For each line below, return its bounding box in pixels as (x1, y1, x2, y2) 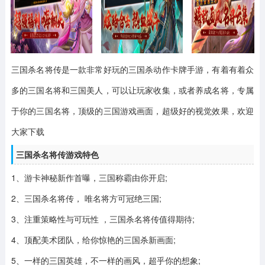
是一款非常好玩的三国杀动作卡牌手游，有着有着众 (61, 63, 254, 75)
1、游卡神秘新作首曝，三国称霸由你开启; (11, 172, 167, 183)
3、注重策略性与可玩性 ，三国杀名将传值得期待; (11, 213, 195, 225)
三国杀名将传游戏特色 (15, 148, 99, 160)
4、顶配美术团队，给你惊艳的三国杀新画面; (11, 234, 176, 245)
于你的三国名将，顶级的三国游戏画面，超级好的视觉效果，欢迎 (11, 105, 254, 117)
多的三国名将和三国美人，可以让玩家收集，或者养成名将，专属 (11, 84, 254, 96)
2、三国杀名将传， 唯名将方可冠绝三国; (11, 192, 161, 204)
